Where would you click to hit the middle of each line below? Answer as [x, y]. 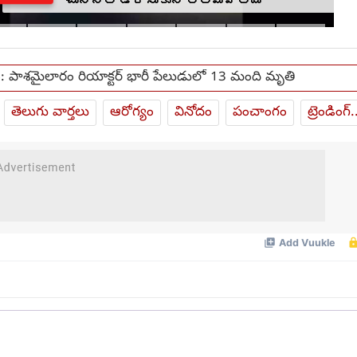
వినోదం [193, 113]
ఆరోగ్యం [132, 113]
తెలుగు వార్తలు [50, 113]
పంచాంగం [260, 113]
